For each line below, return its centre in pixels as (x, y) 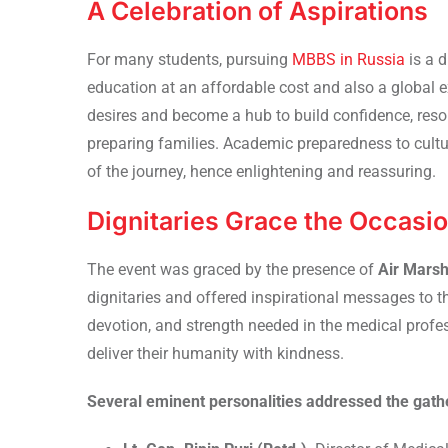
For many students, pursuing (189, 59)
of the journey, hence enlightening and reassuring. (261, 171)
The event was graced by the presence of (232, 269)
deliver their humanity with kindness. (215, 353)
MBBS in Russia (350, 59)
